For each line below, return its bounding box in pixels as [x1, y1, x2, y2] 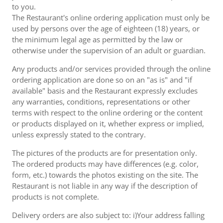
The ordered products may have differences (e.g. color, [12, 159, 199, 169]
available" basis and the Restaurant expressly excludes [12, 86, 198, 96]
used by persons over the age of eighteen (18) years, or [12, 23, 200, 33]
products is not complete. [12, 192, 99, 202]
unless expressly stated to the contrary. [12, 129, 146, 139]
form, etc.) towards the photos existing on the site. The [12, 170, 198, 180]
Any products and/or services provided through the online [12, 64, 211, 74]
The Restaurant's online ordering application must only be [12, 12, 210, 22]
